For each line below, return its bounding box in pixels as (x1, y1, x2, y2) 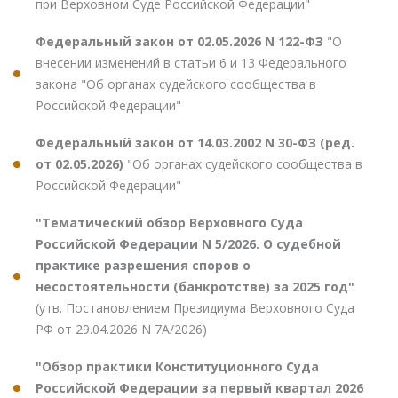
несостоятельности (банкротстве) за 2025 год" (36, 278, 354, 296)
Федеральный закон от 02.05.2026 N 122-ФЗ (36, 33, 327, 51)
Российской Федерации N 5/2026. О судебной (36, 235, 341, 253)
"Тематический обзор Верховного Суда (36, 214, 303, 232)
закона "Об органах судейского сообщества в (36, 76, 316, 93)
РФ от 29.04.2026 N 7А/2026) (36, 321, 207, 338)
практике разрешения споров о (36, 257, 251, 275)
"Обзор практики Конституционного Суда (36, 358, 319, 376)
